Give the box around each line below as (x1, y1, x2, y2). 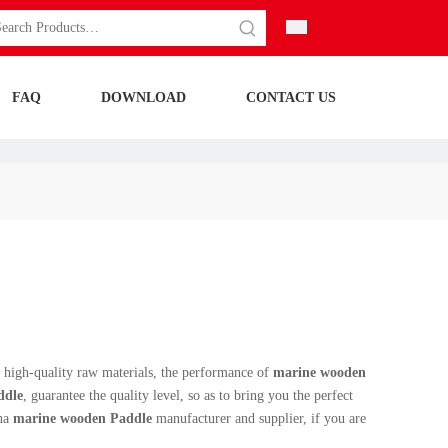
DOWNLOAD (101, 90, 186, 105)
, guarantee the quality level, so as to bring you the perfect (23, 388, 353, 403)
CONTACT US (246, 90, 336, 105)
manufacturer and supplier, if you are (152, 411, 366, 426)
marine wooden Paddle (13, 411, 152, 426)
